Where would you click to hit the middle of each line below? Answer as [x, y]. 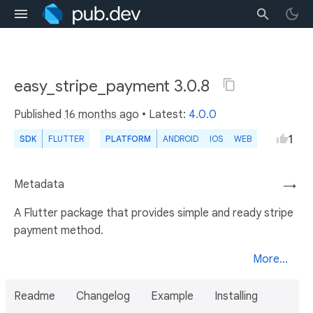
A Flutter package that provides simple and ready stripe [154, 213]
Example [172, 296]
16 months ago [102, 115]
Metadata [39, 184]
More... [270, 259]
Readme [35, 296]
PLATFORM [128, 139]
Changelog [103, 296]
